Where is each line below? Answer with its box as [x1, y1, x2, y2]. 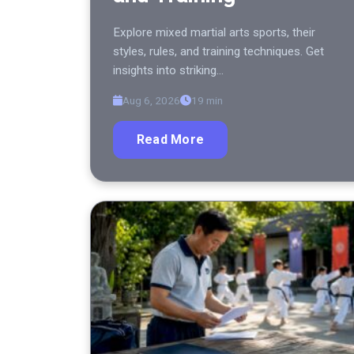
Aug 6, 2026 [122, 94, 180, 107]
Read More [137, 132, 205, 148]
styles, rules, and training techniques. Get [113, 44, 324, 59]
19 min [191, 94, 223, 107]
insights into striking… [113, 63, 224, 78]
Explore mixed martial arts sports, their [113, 25, 315, 40]
